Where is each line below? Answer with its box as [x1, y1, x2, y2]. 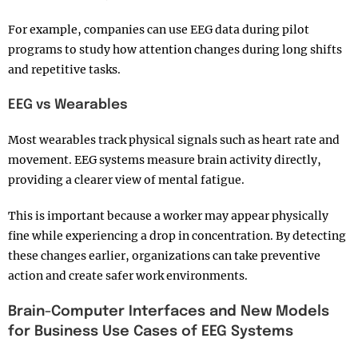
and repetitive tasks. [8, 62, 121, 78]
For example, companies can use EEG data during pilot [8, 22, 309, 38]
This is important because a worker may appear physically [8, 209, 328, 224]
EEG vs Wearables [8, 98, 128, 113]
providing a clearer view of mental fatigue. [8, 173, 245, 188]
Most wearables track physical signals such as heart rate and [8, 133, 340, 148]
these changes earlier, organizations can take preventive [8, 249, 320, 264]
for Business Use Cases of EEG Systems [8, 324, 293, 340]
